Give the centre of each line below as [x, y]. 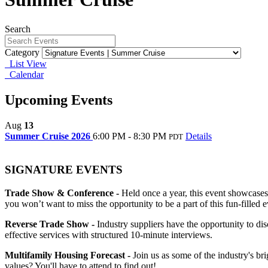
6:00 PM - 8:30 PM [130, 136]
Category [22, 52]
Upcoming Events [59, 100]
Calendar [24, 74]
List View [26, 63]
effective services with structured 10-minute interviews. [109, 235]
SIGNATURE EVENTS [64, 170]
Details [199, 136]
